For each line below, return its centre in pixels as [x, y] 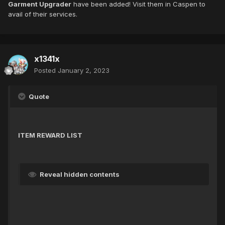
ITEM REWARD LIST [50, 135]
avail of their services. [43, 14]
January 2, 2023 [84, 71]
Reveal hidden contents [80, 175]
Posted [46, 71]
